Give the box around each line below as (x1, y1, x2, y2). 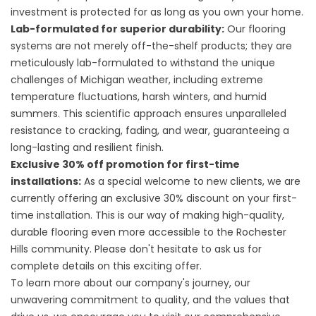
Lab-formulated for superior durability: (11, 22, 224, 36)
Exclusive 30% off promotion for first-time (11, 157, 240, 171)
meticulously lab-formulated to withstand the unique (11, 56, 275, 70)
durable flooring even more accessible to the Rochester (11, 225, 286, 239)
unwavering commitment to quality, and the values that (11, 293, 290, 307)
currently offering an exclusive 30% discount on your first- (11, 191, 297, 205)
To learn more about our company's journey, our (11, 276, 250, 290)
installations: (11, 174, 81, 188)
